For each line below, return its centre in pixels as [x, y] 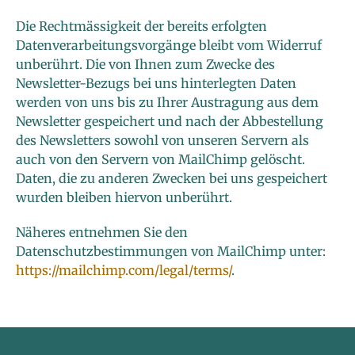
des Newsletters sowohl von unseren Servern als [162, 141]
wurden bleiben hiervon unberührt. [124, 198]
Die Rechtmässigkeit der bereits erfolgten [141, 27]
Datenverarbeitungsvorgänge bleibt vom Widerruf [169, 46]
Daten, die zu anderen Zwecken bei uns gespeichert [172, 179]
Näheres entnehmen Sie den [102, 233]
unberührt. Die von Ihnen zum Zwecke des [145, 65]
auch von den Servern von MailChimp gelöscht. [160, 160]
